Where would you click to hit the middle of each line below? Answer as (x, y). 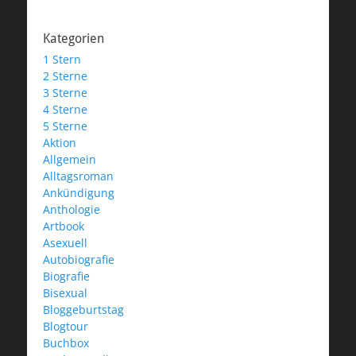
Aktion (60, 142)
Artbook (64, 226)
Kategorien (74, 38)
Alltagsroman (78, 176)
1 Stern (62, 59)
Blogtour (66, 326)
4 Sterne (65, 109)
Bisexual (65, 292)
